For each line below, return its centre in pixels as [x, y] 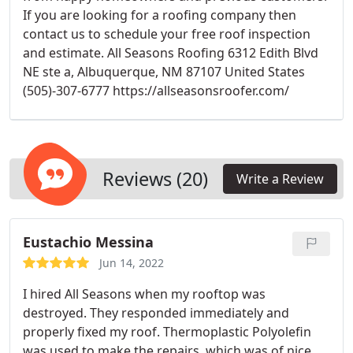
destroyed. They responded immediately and [156, 312]
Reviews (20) [155, 178]
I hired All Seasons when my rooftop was [144, 294]
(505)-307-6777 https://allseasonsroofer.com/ [156, 90]
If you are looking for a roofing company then [160, 15]
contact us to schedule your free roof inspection [167, 33]
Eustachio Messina [88, 242]
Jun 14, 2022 [132, 262]
